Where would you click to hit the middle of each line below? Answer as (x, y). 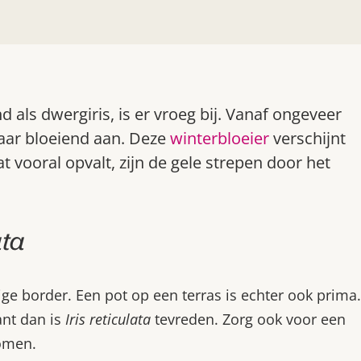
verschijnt (307, 138)
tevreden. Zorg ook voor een (248, 319)
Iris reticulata (108, 319)
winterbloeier (220, 138)
